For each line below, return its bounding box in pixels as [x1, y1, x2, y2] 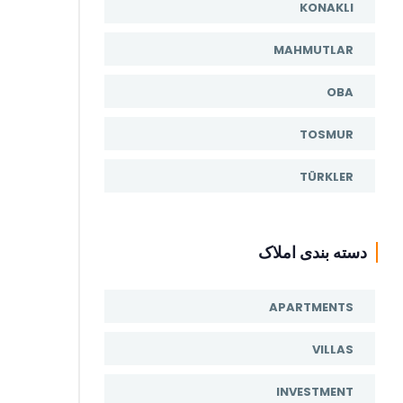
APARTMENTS [269, 299, 354, 316]
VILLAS [312, 341, 354, 358]
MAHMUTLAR [273, 41, 354, 58]
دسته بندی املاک [258, 241, 367, 264]
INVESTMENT [276, 383, 354, 400]
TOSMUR [300, 126, 354, 143]
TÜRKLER [300, 168, 354, 185]
